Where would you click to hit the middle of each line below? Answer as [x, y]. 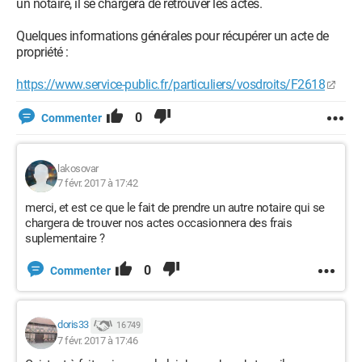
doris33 [73, 325]
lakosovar [78, 168]
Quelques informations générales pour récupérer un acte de [173, 36]
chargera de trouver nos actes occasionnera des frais [158, 223]
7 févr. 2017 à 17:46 [97, 341]
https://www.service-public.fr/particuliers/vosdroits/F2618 [170, 84]
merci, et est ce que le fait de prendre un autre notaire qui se [175, 208]
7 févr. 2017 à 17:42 [97, 183]
